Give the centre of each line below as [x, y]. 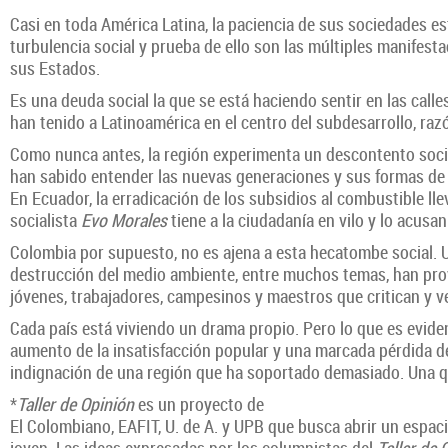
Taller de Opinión [75, 404]
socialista [45, 220]
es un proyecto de [199, 404]
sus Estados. [55, 68]
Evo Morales [124, 220]
